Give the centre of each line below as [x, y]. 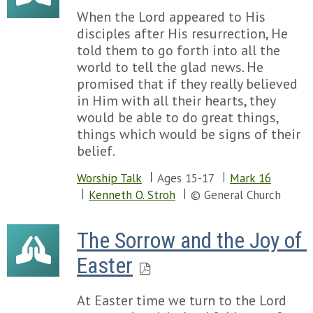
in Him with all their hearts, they [176, 101]
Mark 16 [250, 178]
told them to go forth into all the [179, 50]
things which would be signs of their [189, 134]
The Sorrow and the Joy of [189, 240]
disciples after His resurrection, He [182, 34]
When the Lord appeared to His [171, 17]
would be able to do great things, [177, 117]
